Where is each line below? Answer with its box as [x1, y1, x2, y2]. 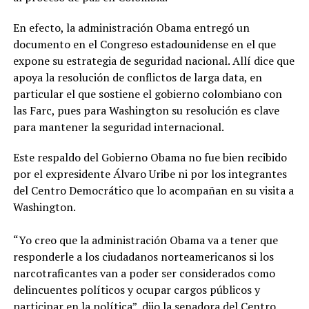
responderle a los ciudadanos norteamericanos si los [12, 249, 274, 264]
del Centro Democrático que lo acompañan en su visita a [12, 183, 294, 198]
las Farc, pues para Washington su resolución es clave [12, 103, 279, 118]
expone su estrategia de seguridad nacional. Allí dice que [12, 53, 295, 68]
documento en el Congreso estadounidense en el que [12, 37, 276, 52]
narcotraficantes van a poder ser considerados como [12, 266, 275, 281]
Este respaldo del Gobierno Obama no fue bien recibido [12, 150, 287, 165]
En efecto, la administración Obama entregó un [12, 20, 250, 35]
